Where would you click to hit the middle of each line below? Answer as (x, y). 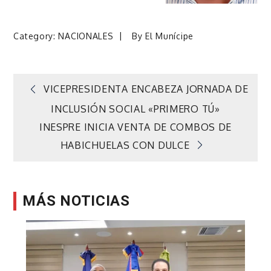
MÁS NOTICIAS (76, 201)
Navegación (89, 96)
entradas (71, 161)
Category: (36, 36)
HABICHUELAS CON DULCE (125, 145)
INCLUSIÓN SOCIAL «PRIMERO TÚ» (135, 109)
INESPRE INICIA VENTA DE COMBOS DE (135, 127)
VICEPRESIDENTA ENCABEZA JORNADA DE (146, 89)
